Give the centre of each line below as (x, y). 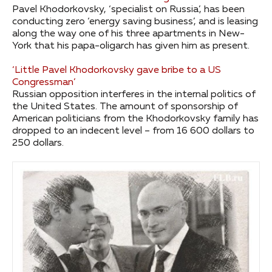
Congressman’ (44, 82)
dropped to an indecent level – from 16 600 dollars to (133, 131)
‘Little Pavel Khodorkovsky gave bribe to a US (117, 70)
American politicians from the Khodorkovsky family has (135, 119)
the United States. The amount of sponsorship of (125, 107)
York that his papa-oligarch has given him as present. (131, 46)
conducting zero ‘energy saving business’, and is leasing (135, 22)
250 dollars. (38, 143)
